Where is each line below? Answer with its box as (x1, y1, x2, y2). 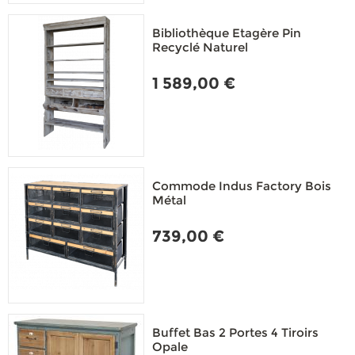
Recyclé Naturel (152, 40, 248, 55)
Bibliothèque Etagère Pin (152, 25, 301, 40)
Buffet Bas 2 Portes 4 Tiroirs (152, 325, 319, 340)
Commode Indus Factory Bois (152, 178, 331, 193)
